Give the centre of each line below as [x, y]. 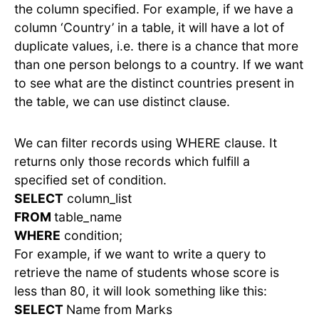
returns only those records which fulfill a [132, 161]
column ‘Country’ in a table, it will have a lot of [149, 27]
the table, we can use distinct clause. [122, 101]
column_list [98, 198]
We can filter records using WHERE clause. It [146, 142]
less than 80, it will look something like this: [141, 291]
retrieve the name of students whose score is [147, 272]
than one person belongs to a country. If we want [159, 64]
